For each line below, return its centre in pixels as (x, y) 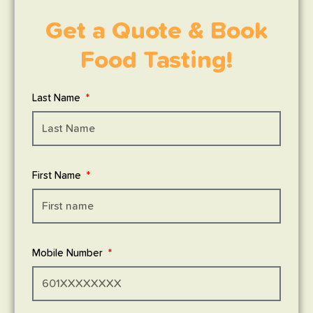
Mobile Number (69, 253)
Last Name (58, 98)
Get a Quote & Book (156, 31)
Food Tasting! (156, 60)
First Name (58, 175)
